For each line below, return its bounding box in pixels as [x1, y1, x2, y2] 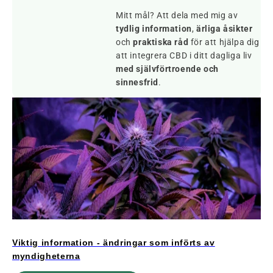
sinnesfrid [116, 77, 158, 87]
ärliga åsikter [196, 23, 253, 34]
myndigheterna [12, 250, 80, 261]
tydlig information [116, 23, 192, 34]
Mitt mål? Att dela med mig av [116, 10, 238, 20]
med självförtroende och [116, 63, 219, 74]
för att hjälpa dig [188, 37, 260, 47]
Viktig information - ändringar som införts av [12, 237, 215, 247]
